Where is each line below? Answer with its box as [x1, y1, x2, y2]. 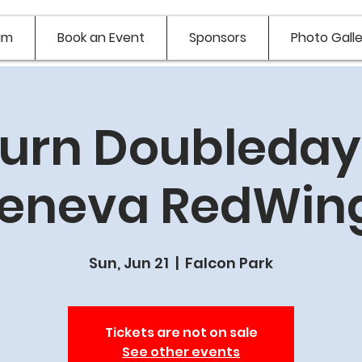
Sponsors [189, 28, 246, 47]
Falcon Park [185, 253, 273, 273]
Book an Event [57, 28, 145, 47]
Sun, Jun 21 [89, 253, 169, 273]
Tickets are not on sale [104, 323, 258, 342]
